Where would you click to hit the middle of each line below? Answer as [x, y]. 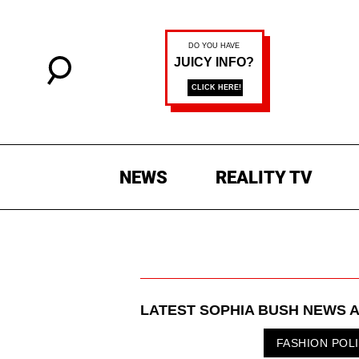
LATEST [170, 311]
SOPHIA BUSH [249, 311]
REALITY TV [264, 178]
